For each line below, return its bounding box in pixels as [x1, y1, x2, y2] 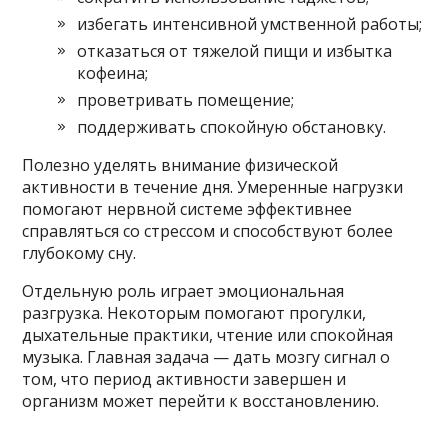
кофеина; [77, 61, 149, 84]
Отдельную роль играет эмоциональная [22, 279, 345, 302]
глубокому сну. [22, 241, 137, 264]
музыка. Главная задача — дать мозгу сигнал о [22, 345, 391, 368]
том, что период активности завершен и [22, 367, 347, 390]
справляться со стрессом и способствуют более [22, 219, 394, 242]
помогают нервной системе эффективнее [22, 197, 353, 220]
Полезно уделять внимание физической [22, 153, 339, 176]
